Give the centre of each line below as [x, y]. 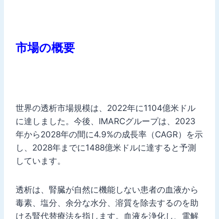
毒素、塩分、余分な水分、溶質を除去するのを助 [107, 203]
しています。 [41, 161]
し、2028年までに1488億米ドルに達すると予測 [106, 147]
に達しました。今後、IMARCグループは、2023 [106, 121]
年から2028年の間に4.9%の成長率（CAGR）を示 [109, 134]
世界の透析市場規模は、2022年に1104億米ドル [106, 108]
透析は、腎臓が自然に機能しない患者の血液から [107, 189]
